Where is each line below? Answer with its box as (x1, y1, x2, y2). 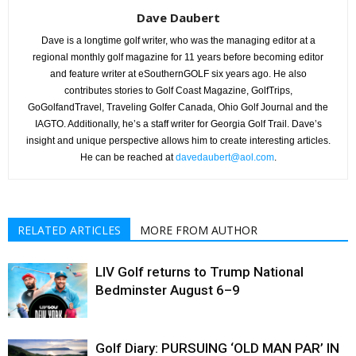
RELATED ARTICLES (17, 222, 121, 238)
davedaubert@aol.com (175, 152, 274, 164)
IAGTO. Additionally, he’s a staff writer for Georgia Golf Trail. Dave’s (34, 118, 322, 130)
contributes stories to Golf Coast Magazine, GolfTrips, (64, 85, 292, 97)
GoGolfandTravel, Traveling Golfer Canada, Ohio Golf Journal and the (28, 102, 328, 114)
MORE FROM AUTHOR (140, 222, 257, 238)
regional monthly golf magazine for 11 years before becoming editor (33, 52, 323, 64)
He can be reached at (79, 152, 176, 164)
